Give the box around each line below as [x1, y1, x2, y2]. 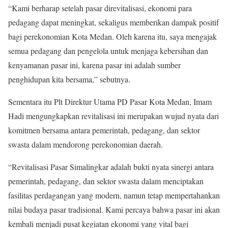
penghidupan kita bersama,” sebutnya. [8, 74, 130, 84]
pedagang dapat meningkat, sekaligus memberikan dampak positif [8, 17, 219, 27]
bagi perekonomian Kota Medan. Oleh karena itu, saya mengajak [8, 31, 217, 42]
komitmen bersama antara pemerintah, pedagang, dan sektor [8, 125, 200, 135]
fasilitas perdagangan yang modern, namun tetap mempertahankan [8, 190, 220, 201]
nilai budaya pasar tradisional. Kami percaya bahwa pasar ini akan [8, 204, 220, 215]
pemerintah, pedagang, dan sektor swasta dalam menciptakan [8, 176, 204, 186]
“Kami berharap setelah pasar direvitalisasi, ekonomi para [8, 3, 192, 13]
